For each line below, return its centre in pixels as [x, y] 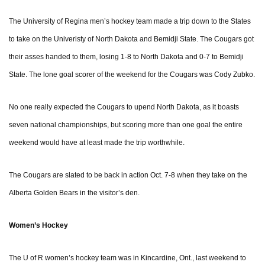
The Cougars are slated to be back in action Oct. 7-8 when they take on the [128, 175]
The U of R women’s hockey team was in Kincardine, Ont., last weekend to [127, 258]
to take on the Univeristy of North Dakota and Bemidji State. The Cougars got [131, 39]
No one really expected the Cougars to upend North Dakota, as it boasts [124, 107]
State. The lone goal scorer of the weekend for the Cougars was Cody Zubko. [132, 75]
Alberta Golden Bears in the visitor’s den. [74, 193]
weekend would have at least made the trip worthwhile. [97, 143]
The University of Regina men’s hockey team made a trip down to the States [130, 22]
